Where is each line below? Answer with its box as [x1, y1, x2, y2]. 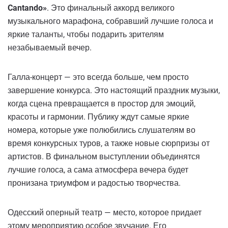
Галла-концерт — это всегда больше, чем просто [8, 72, 189, 82]
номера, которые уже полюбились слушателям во [8, 125, 195, 135]
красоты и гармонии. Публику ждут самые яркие [8, 111, 189, 122]
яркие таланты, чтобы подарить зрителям [8, 29, 164, 39]
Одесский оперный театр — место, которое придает [8, 207, 202, 217]
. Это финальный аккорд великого [47, 3, 175, 13]
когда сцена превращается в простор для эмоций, [8, 98, 195, 108]
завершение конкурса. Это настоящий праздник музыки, [8, 85, 220, 95]
